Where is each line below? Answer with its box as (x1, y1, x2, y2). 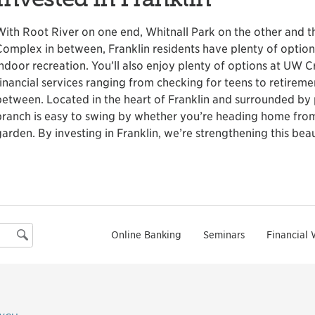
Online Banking (111, 229, 182, 240)
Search (16, 229, 52, 243)
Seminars (202, 229, 245, 240)
